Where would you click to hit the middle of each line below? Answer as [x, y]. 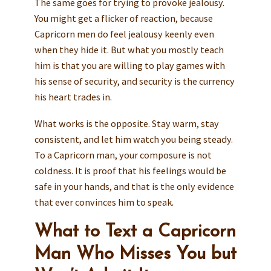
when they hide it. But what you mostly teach [129, 50]
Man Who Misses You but [135, 254]
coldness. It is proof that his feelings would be [130, 171]
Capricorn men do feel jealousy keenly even [124, 34]
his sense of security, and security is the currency [134, 81]
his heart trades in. [73, 97]
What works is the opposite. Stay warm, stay [126, 123]
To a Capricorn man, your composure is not [123, 155]
